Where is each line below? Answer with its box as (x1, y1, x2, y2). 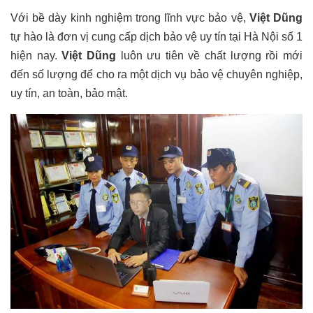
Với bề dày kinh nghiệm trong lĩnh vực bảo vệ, (10, 12, 249, 24)
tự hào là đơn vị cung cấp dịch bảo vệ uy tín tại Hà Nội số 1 (10, 31, 303, 43)
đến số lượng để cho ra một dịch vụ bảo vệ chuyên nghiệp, (10, 68, 303, 81)
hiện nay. (10, 50, 62, 62)
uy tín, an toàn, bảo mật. (10, 87, 128, 100)
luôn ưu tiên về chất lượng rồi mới (120, 50, 303, 62)
